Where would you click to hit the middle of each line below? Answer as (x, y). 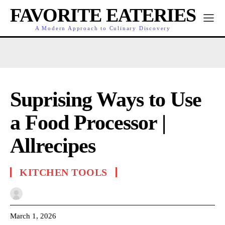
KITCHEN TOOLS (64, 172)
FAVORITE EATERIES (103, 15)
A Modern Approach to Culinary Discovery (103, 28)
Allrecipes (53, 146)
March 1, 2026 (33, 216)
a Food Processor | (88, 123)
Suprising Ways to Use (106, 99)
